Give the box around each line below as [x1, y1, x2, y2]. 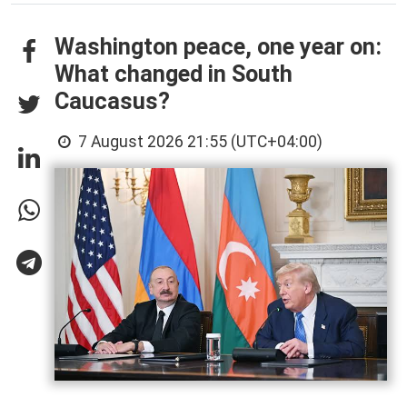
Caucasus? [55, 87, 170, 114]
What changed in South [55, 60, 293, 87]
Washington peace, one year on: [55, 33, 382, 60]
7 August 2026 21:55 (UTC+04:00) [74, 132, 323, 151]
